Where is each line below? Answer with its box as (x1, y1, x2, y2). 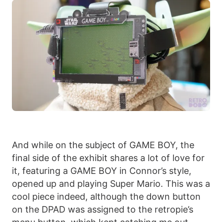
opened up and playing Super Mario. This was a (12, 178, 210, 189)
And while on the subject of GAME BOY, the (12, 140, 194, 151)
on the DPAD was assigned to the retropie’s (12, 204, 193, 215)
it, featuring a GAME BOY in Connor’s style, (12, 166, 191, 176)
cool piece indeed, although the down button (12, 191, 201, 202)
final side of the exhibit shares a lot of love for (12, 153, 205, 164)
